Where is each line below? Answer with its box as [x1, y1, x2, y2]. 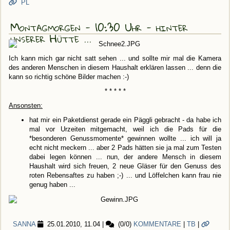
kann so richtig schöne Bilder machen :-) [9, 73, 129, 81]
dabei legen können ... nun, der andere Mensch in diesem [29, 153, 221, 161]
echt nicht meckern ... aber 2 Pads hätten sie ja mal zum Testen [29, 144, 221, 152]
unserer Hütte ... [10, 27, 91, 49]
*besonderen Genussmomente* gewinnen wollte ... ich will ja [29, 135, 221, 143]
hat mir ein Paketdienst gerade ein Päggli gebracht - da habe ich [29, 116, 221, 124]
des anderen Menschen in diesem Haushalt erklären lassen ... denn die [9, 64, 221, 72]
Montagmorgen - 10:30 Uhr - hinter [10, 16, 188, 37]
